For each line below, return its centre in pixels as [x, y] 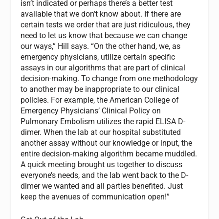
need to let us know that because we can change [104, 35]
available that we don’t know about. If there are [101, 14]
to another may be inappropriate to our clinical [100, 89]
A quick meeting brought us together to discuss [102, 164]
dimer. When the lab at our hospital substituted [101, 132]
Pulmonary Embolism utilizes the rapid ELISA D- [103, 121]
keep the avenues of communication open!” [95, 197]
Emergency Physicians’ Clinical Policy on [91, 110]
